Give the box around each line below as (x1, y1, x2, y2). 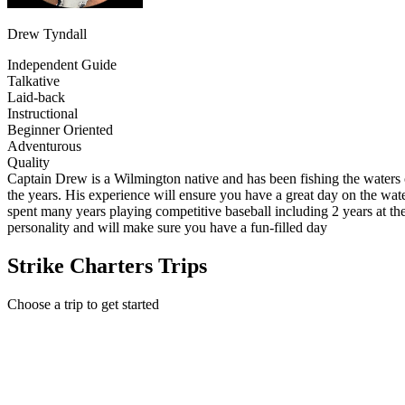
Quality (7, 155, 50, 171)
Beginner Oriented (7, 122, 113, 138)
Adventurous (7, 138, 81, 155)
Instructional (7, 106, 78, 122)
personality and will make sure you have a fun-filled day (7, 220, 327, 236)
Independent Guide (7, 57, 117, 73)
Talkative (7, 73, 60, 89)
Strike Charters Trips (7, 253, 207, 278)
